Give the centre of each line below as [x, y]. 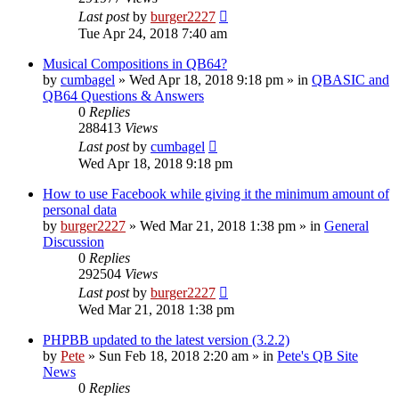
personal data [80, 209]
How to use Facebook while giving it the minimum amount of [216, 193]
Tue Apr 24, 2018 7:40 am [153, 33]
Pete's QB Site [318, 355]
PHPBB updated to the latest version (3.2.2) [166, 339]
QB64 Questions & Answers [123, 95]
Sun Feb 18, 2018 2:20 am [174, 355]
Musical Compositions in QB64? [135, 63]
